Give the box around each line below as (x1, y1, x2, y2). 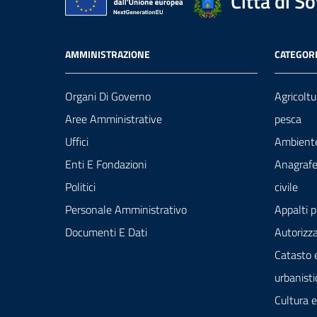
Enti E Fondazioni (65, 156, 146, 173)
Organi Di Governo (65, 88, 151, 105)
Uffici (65, 133, 88, 151)
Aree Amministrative (65, 110, 162, 128)
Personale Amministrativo (65, 201, 187, 219)
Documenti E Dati (65, 224, 147, 241)
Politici (65, 178, 96, 196)
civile (275, 178, 298, 196)
